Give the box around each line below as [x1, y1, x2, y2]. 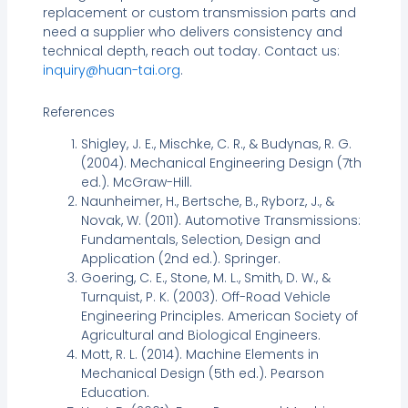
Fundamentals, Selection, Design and [80, 229, 321, 249]
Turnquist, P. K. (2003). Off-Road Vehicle [80, 287, 331, 306]
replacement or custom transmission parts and [42, 4, 356, 23]
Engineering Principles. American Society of [80, 306, 358, 325]
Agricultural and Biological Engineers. [80, 325, 321, 344]
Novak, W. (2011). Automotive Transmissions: [80, 210, 361, 229]
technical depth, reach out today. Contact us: [42, 42, 340, 61]
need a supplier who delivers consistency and [42, 23, 342, 42]
